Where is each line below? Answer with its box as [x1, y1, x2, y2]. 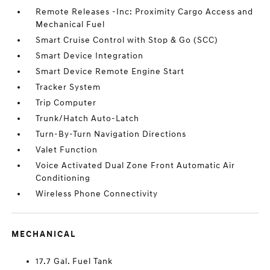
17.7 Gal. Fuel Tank [36, 256, 113, 266]
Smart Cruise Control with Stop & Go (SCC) [36, 35, 219, 45]
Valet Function [36, 145, 98, 155]
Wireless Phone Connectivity [36, 189, 159, 199]
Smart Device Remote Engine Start [36, 66, 185, 77]
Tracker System [36, 82, 101, 92]
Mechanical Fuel [36, 19, 105, 30]
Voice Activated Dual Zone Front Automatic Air [36, 160, 236, 171]
